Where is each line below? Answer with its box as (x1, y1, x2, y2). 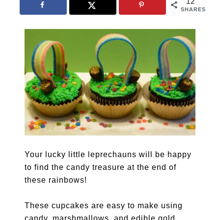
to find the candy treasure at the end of (25, 163, 177, 172)
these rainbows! (25, 176, 87, 185)
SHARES (180, 6, 206, 12)
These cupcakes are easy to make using (25, 201, 183, 210)
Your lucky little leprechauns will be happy (25, 150, 192, 159)
